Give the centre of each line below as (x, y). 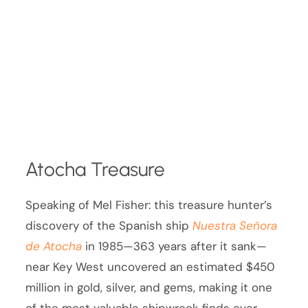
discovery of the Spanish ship (109, 225)
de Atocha (54, 246)
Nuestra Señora (235, 225)
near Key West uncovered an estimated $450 (151, 266)
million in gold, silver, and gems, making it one (149, 287)
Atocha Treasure (96, 169)
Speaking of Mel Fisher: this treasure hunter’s (149, 205)
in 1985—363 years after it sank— (175, 246)
